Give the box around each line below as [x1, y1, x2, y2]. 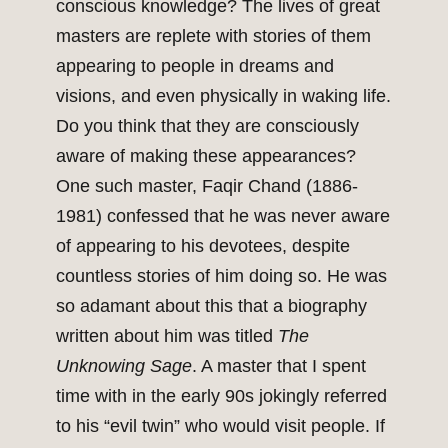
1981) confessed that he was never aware [56, 206, 390, 227]
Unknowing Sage [56, 356, 192, 377]
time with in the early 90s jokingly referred [56, 386, 387, 407]
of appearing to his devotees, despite [56, 236, 350, 257]
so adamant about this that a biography [56, 296, 367, 317]
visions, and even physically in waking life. [56, 86, 391, 107]
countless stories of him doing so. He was [56, 266, 387, 287]
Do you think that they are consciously [56, 116, 359, 137]
